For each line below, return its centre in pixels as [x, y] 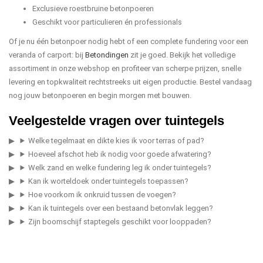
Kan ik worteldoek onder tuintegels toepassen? [109, 181]
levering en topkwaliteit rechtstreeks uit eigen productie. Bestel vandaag [130, 82]
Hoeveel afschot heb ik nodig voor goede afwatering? [120, 154]
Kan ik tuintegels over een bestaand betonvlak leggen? [121, 208]
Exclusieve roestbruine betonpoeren [93, 9]
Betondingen [107, 55]
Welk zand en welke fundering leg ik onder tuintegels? [120, 168]
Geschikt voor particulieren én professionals [107, 22]
